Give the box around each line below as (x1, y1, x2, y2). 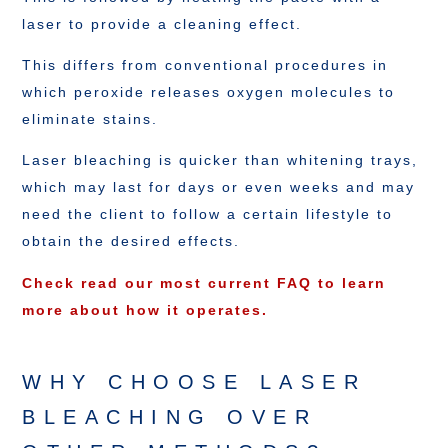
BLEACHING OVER (22, 405, 318, 428)
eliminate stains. (22, 110, 159, 127)
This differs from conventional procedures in (22, 56, 389, 73)
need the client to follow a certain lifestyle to (22, 206, 394, 223)
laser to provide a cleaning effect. (22, 15, 303, 32)
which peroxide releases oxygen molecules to (22, 83, 396, 100)
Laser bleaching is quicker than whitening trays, (22, 152, 419, 169)
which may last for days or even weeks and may (22, 179, 416, 196)
